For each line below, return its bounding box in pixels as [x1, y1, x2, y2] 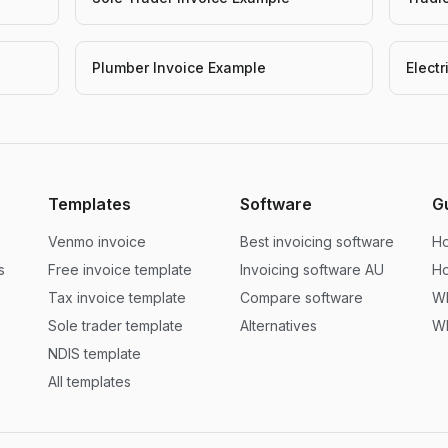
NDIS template [48, 345, 141, 362]
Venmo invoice [48, 233, 146, 250]
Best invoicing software [240, 233, 394, 250]
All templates [48, 373, 131, 390]
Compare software [240, 289, 363, 306]
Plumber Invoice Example [91, 59, 266, 76]
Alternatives [240, 317, 317, 334]
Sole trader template [48, 317, 183, 334]
